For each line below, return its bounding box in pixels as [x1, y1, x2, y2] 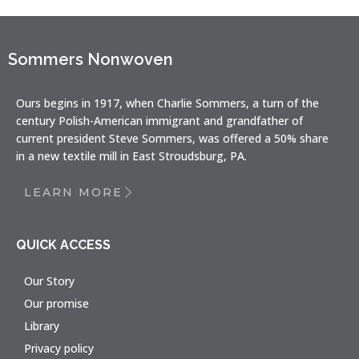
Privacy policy [24, 341, 94, 356]
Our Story [24, 273, 75, 288]
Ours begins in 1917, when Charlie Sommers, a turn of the [16, 95, 319, 111]
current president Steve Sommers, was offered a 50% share [16, 131, 329, 146]
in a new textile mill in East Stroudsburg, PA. [16, 148, 247, 163]
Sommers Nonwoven [8, 50, 173, 69]
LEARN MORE [24, 185, 123, 200]
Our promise [24, 296, 89, 311]
